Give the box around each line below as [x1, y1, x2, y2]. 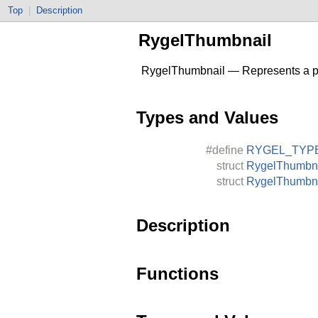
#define [206, 143, 243, 156]
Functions [136, 263, 219, 283]
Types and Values [136, 107, 278, 127]
